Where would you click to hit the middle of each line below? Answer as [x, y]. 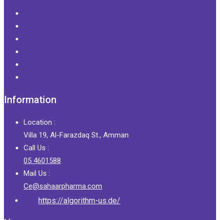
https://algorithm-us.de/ [79, 200]
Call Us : [36, 148]
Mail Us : [37, 173]
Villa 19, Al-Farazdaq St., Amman [76, 135]
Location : [40, 122]
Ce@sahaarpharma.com [63, 186]
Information [30, 99]
